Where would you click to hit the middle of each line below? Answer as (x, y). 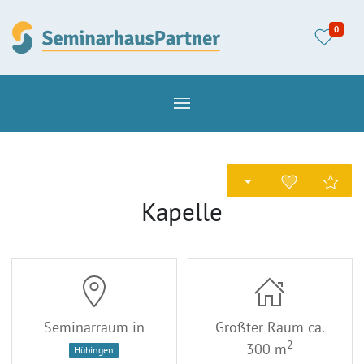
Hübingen (94, 350)
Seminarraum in (94, 327)
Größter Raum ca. (270, 327)
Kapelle (182, 211)
